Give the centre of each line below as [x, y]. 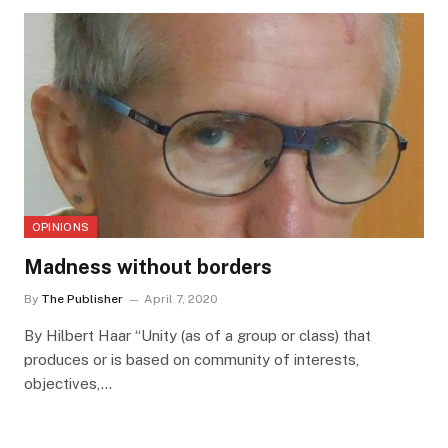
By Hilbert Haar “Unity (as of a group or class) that [197, 336]
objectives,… [67, 384]
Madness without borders [147, 267]
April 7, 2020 [180, 299]
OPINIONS [60, 227]
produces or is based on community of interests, [191, 360]
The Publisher [81, 299]
